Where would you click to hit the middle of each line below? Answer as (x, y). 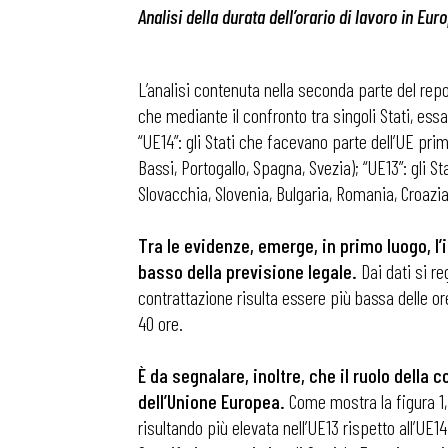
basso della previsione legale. (249, 271)
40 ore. (160, 323)
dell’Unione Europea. (211, 401)
